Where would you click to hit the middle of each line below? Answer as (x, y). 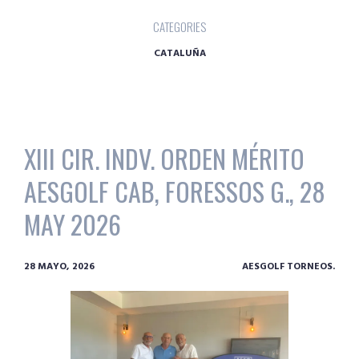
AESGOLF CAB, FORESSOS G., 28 (175, 192)
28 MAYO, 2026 (59, 267)
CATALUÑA (179, 53)
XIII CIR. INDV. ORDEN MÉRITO (164, 159)
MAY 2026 (73, 224)
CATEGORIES (179, 26)
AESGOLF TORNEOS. (288, 267)
